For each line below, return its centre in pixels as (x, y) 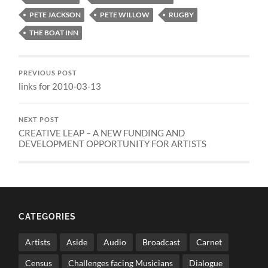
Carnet (209, 242)
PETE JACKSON (55, 14)
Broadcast (162, 242)
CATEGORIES (48, 216)
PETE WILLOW (125, 14)
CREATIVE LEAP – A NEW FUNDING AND (102, 133)
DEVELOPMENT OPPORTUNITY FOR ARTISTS (113, 143)
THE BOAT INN (54, 32)
